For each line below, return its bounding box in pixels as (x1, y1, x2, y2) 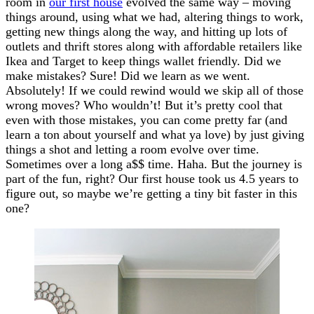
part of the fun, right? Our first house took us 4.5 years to (6, 171, 299, 186)
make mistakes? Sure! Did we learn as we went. (6, 68, 250, 83)
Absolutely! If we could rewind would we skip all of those (6, 83, 303, 97)
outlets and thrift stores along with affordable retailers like (6, 39, 302, 53)
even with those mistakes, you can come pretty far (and (6, 112, 287, 127)
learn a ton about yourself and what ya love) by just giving (6, 127, 304, 142)
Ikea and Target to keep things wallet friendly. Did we (6, 53, 281, 68)
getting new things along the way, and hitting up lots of (6, 24, 287, 39)
